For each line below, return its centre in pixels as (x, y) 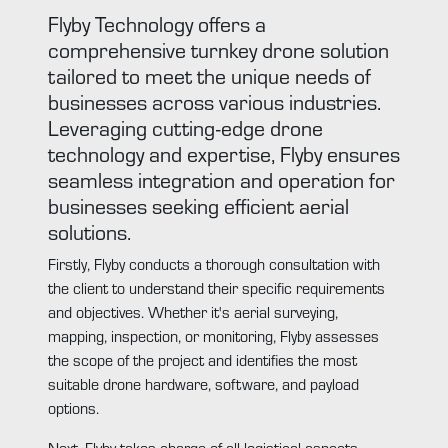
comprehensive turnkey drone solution (218, 48)
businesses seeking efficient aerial (198, 204)
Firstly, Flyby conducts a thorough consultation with (214, 263)
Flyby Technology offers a (157, 22)
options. (73, 407)
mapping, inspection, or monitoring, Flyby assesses (213, 335)
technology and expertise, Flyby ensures (224, 152)
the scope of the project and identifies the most (202, 359)
